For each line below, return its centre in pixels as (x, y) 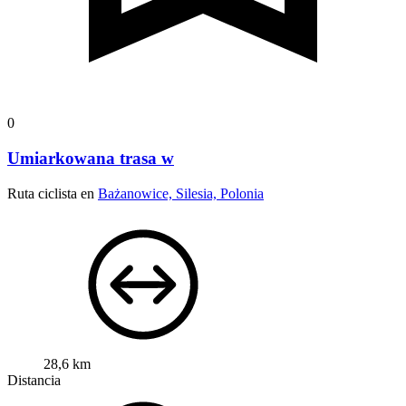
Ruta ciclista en (53, 193)
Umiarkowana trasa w (91, 158)
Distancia (34, 380)
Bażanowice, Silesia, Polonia (181, 193)
